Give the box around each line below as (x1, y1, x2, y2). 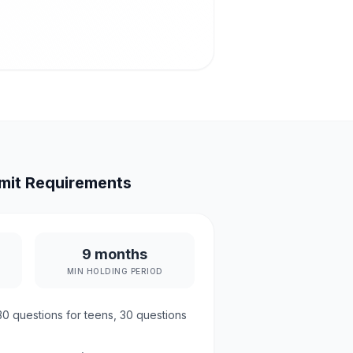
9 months (82, 246, 147, 262)
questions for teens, (9, 308, 120, 321)
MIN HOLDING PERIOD (66, 266, 163, 276)
